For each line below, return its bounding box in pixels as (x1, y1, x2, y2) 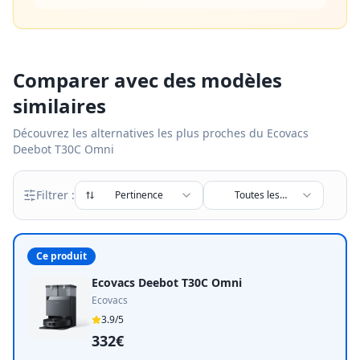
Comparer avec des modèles (13, 67, 282, 93)
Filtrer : (36, 187, 75, 202)
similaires (13, 92, 106, 119)
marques (237, 201, 278, 215)
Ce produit (36, 249, 87, 263)
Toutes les (235, 188, 280, 202)
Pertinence (115, 188, 163, 202)
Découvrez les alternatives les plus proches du (13, 125, 267, 141)
